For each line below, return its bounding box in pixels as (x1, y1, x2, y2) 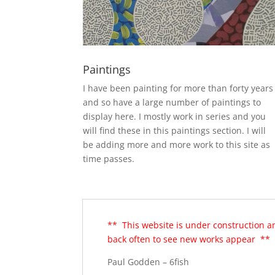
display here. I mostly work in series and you (82, 110, 266, 122)
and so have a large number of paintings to (82, 96, 261, 108)
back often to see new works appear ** (107, 233, 271, 245)
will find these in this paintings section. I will (82, 124, 266, 136)
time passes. (82, 152, 134, 165)
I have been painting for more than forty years (82, 82, 273, 94)
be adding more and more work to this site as (82, 138, 270, 150)
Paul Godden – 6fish (107, 255, 190, 268)
